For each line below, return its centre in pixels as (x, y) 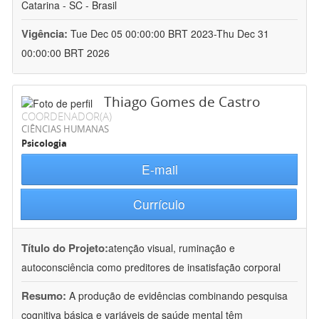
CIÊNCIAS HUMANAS (65, 129)
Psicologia (44, 143)
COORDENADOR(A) (67, 116)
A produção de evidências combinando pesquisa (178, 296)
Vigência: (46, 34)
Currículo (159, 204)
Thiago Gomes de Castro (182, 102)
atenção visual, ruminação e (172, 248)
